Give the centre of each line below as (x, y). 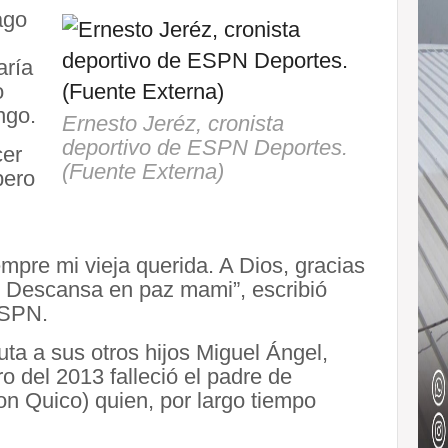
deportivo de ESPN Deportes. (205, 147)
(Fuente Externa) (143, 171)
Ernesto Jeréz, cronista (173, 123)
